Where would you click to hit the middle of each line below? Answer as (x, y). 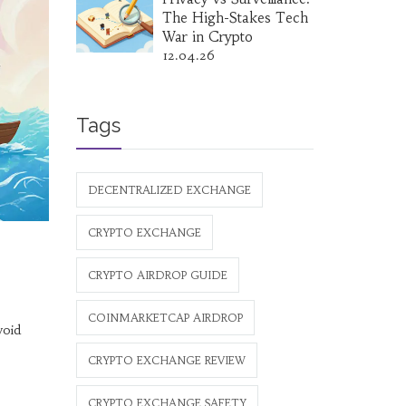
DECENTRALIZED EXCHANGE (169, 190)
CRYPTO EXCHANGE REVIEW (166, 360)
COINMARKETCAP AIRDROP (165, 318)
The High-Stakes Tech (235, 18)
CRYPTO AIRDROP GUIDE (157, 275)
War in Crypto (207, 37)
